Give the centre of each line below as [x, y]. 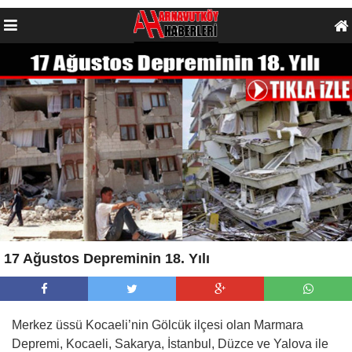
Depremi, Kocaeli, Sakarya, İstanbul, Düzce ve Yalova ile [170, 343]
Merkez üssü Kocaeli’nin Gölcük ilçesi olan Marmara [158, 324]
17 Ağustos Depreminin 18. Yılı [107, 258]
